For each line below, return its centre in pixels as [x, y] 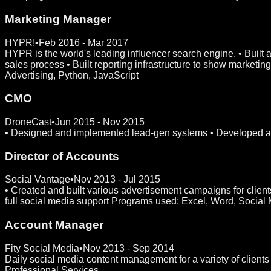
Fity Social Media [42, 248]
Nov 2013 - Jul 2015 [117, 180]
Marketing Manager [58, 19]
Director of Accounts [62, 156]
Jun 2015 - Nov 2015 [100, 122]
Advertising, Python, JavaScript [72, 75]
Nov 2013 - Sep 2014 [129, 248]
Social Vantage [38, 180]
